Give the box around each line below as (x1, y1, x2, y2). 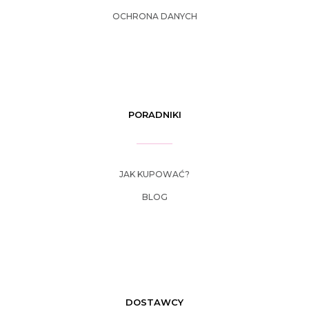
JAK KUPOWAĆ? (119, 169, 190, 180)
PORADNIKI (128, 109, 181, 121)
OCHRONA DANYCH (112, 11, 197, 22)
